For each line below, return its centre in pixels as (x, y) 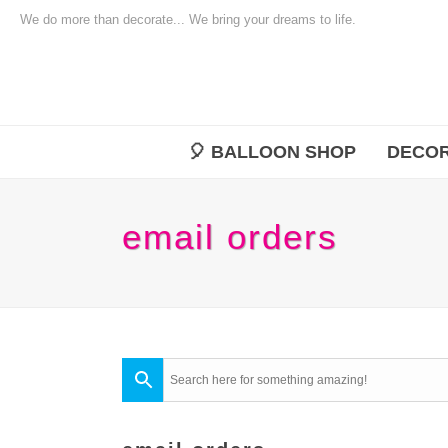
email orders (230, 236)
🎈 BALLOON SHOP (272, 152)
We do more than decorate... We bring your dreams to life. (188, 19)
